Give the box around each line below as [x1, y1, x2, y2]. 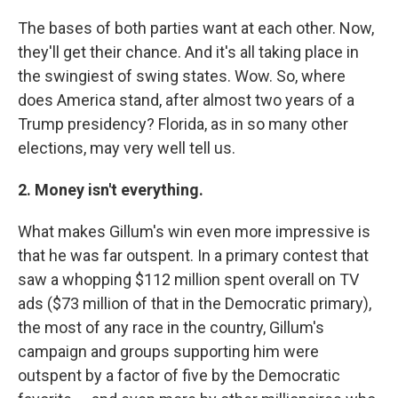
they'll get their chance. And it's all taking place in [18, 42, 359, 61]
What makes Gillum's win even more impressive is [18, 221, 370, 241]
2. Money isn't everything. [18, 179, 203, 199]
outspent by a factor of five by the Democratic [18, 365, 340, 385]
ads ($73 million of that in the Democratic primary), [18, 293, 371, 313]
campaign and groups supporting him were [18, 341, 319, 361]
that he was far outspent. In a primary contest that [18, 245, 369, 265]
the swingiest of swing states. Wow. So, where [18, 66, 346, 85]
